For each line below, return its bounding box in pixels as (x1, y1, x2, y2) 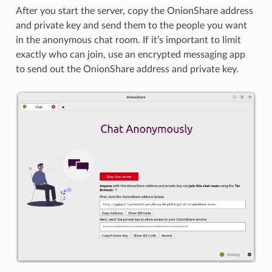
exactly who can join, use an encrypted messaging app (15, 50, 245, 60)
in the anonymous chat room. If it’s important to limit (15, 35, 241, 46)
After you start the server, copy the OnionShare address (15, 6, 253, 16)
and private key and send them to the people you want (15, 21, 247, 31)
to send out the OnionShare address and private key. (15, 64, 239, 75)
